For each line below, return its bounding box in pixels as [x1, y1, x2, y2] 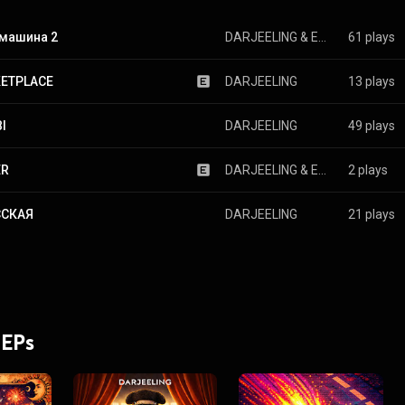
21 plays [347, 207, 395, 221]
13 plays [347, 74, 395, 89]
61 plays [347, 30, 395, 44]
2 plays [347, 163, 388, 177]
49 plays [347, 118, 395, 133]
